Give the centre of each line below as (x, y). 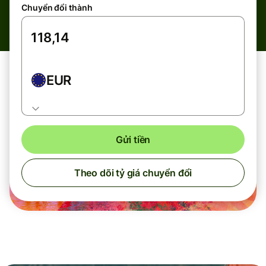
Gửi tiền (133, 140)
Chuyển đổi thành (57, 7)
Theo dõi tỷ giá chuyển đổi (133, 173)
